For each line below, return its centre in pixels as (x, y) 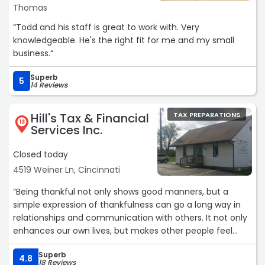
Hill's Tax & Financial (90, 119)
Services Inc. (67, 130)
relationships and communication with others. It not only (130, 218)
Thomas (30, 8)
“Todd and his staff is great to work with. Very (106, 28)
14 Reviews (49, 85)
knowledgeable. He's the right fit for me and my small (124, 41)
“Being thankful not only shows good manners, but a (121, 192)
